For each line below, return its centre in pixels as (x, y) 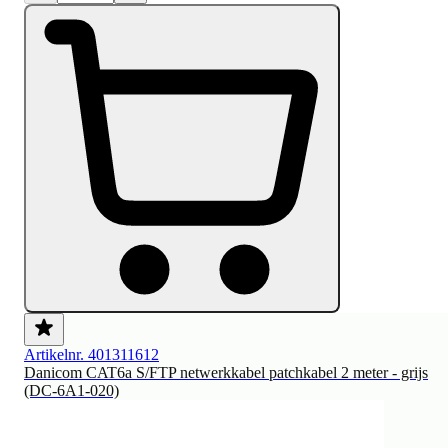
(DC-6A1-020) (71, 390)
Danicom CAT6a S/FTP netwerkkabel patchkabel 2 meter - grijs (226, 372)
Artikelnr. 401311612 (91, 354)
